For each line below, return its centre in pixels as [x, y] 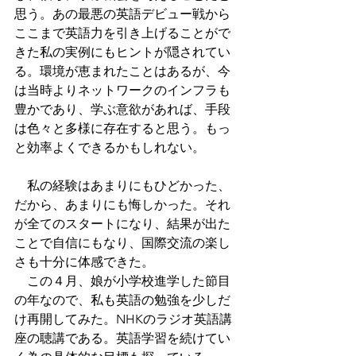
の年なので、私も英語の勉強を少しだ [122, 300]
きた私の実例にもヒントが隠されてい [122, 52]
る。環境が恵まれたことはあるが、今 [122, 71]
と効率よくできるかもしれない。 [110, 147]
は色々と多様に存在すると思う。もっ [122, 128]
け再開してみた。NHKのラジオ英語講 [123, 319]
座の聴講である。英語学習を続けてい [122, 338]
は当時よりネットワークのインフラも [122, 90]
